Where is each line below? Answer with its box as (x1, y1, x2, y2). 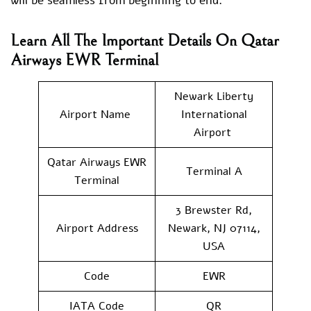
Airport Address (56, 220, 138, 236)
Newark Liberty (174, 88, 253, 104)
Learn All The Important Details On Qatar (10, 31, 279, 51)
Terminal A (185, 163, 242, 179)
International (180, 106, 247, 122)
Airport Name (60, 106, 134, 122)
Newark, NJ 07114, (167, 220, 260, 236)
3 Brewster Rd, (176, 202, 252, 218)
